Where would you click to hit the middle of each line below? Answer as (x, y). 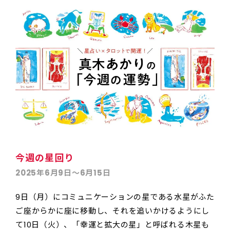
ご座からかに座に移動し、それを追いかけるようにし (112, 210)
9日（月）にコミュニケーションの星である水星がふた (115, 197)
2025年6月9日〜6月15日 (63, 172)
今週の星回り (45, 158)
